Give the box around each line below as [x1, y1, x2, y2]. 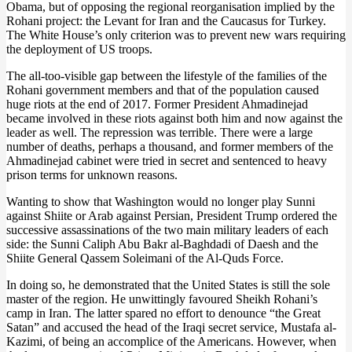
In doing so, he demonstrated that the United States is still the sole [6, 278, 330, 291]
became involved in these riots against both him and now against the [6, 112, 343, 125]
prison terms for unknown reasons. [6, 168, 178, 181]
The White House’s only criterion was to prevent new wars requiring [6, 28, 346, 42]
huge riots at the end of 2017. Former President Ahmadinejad [6, 97, 308, 111]
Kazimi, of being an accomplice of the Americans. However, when [6, 335, 336, 348]
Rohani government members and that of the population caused [6, 83, 319, 97]
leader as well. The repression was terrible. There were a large [6, 126, 313, 139]
